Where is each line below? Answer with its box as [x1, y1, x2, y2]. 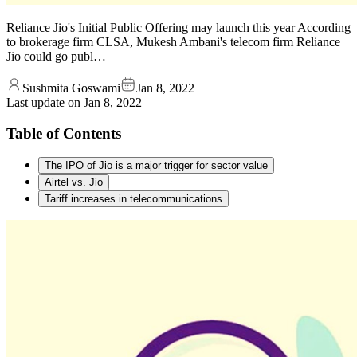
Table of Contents [6, 124, 121, 142]
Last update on [6, 95, 84, 109]
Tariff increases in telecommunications [45, 193, 222, 206]
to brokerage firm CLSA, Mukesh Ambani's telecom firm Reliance [6, 34, 340, 49]
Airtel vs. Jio [45, 176, 103, 189]
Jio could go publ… [6, 49, 106, 63]
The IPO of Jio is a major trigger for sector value [45, 159, 268, 172]
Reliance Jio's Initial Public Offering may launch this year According [6, 20, 351, 34]
